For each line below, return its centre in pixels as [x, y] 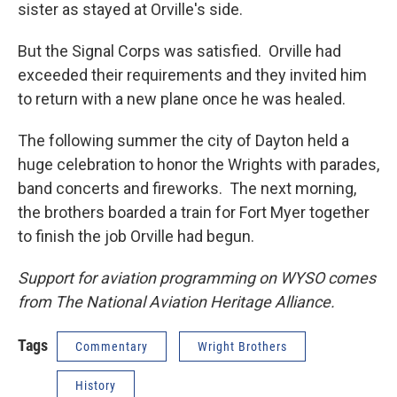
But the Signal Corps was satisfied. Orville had [179, 51]
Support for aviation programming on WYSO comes [197, 277]
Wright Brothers [242, 346]
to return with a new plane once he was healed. [182, 98]
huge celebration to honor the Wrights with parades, [198, 164]
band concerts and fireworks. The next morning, [187, 188]
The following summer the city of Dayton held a [183, 140]
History [96, 385]
